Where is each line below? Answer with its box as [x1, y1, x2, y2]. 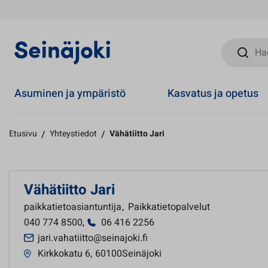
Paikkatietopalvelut [128, 200, 210, 214]
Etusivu [9, 127, 37, 140]
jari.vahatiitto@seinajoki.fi [38, 231, 148, 245]
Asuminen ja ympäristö [14, 85, 126, 102]
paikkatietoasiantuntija [24, 200, 124, 214]
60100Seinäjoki [95, 246, 162, 261]
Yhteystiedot [50, 127, 97, 140]
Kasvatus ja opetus [167, 85, 259, 102]
